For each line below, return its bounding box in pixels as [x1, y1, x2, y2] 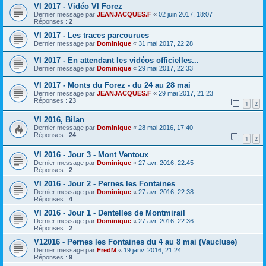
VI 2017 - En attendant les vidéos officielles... [34, 55, 199, 65]
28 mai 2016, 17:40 [138, 124, 193, 132]
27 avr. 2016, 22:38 [138, 188, 194, 195]
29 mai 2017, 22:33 [138, 64, 193, 72]
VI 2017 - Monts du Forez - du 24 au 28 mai [34, 80, 191, 90]
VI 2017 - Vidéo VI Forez [34, 1, 122, 11]
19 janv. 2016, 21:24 [123, 246, 181, 254]
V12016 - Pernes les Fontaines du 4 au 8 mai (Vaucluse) [34, 237, 237, 246]
